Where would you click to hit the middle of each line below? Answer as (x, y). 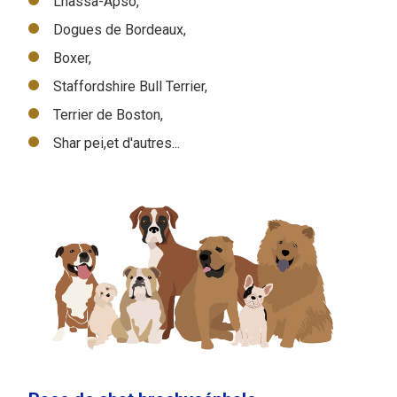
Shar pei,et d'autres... (117, 143)
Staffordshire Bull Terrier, (130, 86)
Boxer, (72, 58)
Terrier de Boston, (108, 114)
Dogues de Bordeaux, (120, 29)
